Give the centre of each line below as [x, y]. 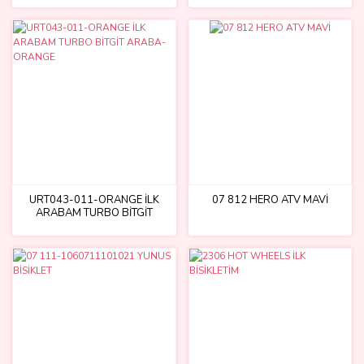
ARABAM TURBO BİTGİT [94, 212]
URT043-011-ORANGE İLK [94, 199]
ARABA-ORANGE [94, 225]
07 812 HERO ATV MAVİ [270, 199]
